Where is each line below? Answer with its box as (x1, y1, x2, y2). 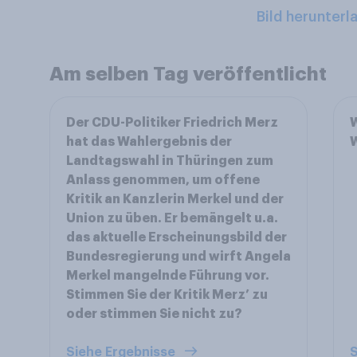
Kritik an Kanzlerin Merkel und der (66, 193, 284, 206)
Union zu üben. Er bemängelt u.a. (66, 212, 278, 225)
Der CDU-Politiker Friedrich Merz (66, 116, 278, 129)
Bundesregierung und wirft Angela (66, 250, 291, 263)
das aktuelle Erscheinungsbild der (66, 231, 287, 244)
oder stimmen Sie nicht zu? (66, 308, 242, 320)
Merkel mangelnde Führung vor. (66, 269, 269, 282)
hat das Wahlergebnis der (66, 135, 232, 148)
